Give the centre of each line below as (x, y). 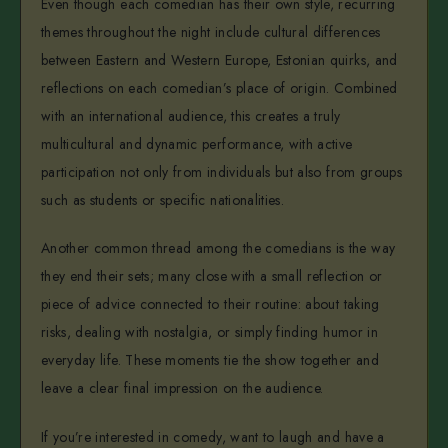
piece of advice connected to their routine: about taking (210, 304)
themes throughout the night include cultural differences (211, 31)
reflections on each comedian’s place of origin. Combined (219, 87)
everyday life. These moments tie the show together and (210, 360)
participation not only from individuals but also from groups (222, 171)
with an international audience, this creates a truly (191, 115)
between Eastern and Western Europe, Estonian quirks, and (219, 59)
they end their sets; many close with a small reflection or (212, 276)
